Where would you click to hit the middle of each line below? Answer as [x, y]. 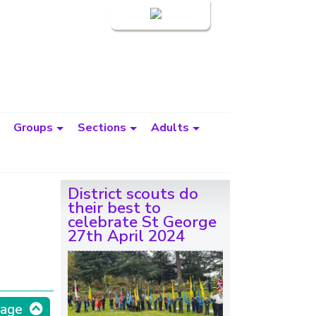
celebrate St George [142, 222]
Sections [102, 128]
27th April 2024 [126, 236]
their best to [114, 208]
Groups [33, 128]
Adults [170, 128]
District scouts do [133, 194]
